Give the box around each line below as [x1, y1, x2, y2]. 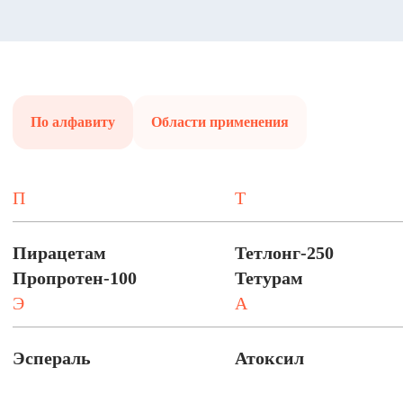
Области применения [151, 114, 289, 130]
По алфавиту [31, 114, 115, 130]
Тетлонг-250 [235, 243, 335, 263]
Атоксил [235, 348, 305, 368]
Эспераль [13, 348, 91, 368]
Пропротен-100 [13, 268, 137, 288]
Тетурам [235, 268, 304, 288]
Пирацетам [13, 243, 106, 263]
